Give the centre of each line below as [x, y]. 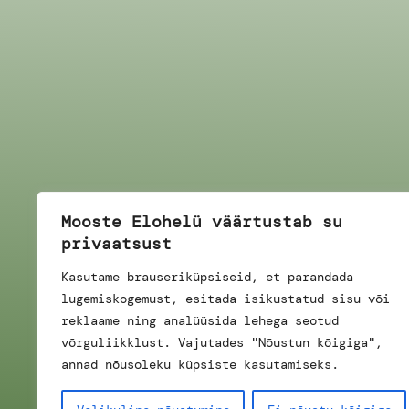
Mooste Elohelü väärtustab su [202, 222]
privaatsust [116, 244]
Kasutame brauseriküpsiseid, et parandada [207, 277]
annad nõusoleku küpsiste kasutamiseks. [200, 364]
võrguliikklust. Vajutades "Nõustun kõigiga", [222, 342]
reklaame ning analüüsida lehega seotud [200, 320]
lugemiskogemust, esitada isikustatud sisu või [225, 299]
